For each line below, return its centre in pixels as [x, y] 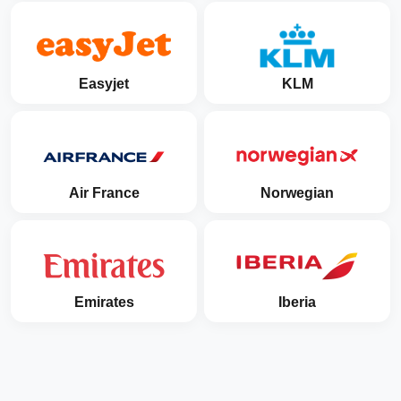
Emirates [104, 302]
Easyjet [104, 84]
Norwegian [297, 193]
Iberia [297, 302]
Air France [104, 193]
